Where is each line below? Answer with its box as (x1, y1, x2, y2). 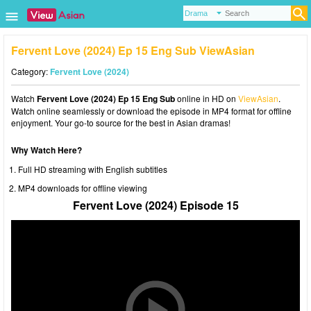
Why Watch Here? (11, 144, 82, 156)
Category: (11, 65, 50, 77)
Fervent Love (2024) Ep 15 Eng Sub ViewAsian (11, 42, 255, 58)
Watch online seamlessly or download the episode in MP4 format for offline (11, 105, 292, 117)
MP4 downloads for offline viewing (18, 182, 147, 194)
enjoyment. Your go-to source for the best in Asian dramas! (11, 117, 230, 128)
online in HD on (175, 92, 238, 104)
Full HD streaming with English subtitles (18, 163, 167, 175)
